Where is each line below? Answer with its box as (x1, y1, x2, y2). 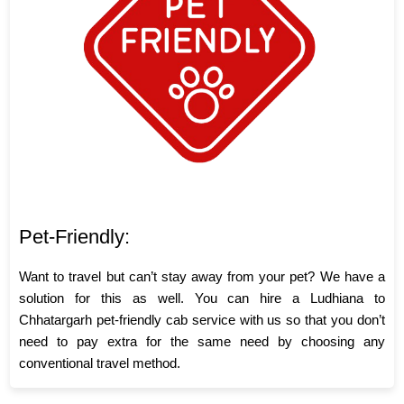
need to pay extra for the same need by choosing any (19, 334, 385, 350)
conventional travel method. (19, 355, 181, 372)
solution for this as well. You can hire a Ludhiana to (19, 290, 385, 307)
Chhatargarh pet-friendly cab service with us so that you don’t (19, 312, 385, 328)
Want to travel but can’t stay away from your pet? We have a (19, 269, 385, 285)
